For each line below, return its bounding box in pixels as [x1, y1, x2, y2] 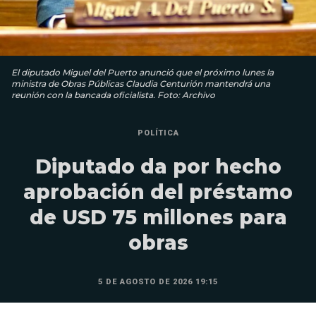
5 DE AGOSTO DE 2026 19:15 [98, 276, 218, 286]
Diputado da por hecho [35, 154, 281, 178]
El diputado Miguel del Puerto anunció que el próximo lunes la [11, 66, 274, 78]
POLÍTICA [137, 128, 179, 138]
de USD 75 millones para [29, 205, 287, 229]
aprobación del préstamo [23, 179, 293, 204]
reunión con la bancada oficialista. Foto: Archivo [11, 89, 215, 100]
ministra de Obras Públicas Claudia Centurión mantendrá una [11, 78, 270, 89]
